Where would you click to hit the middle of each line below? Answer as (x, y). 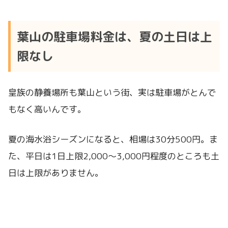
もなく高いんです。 (47, 109)
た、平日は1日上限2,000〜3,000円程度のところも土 (114, 156)
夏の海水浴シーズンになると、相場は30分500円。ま (113, 139)
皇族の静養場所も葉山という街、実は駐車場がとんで (112, 92)
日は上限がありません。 (56, 173)
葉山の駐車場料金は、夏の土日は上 (114, 36)
